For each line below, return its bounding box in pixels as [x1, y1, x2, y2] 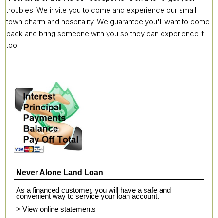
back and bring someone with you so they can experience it [6, 29, 204, 38]
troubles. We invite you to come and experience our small [6, 5, 196, 15]
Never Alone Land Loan [16, 168, 103, 177]
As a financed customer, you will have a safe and [16, 186, 171, 195]
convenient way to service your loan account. [16, 192, 159, 200]
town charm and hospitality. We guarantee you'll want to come [6, 17, 210, 27]
